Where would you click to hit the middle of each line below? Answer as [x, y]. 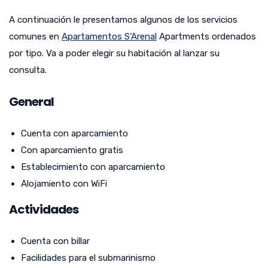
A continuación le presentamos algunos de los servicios [123, 19]
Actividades [44, 209]
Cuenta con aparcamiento [74, 133]
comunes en [35, 36]
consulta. [28, 70]
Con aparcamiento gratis [72, 150]
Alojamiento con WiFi [64, 183]
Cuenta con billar [55, 241]
